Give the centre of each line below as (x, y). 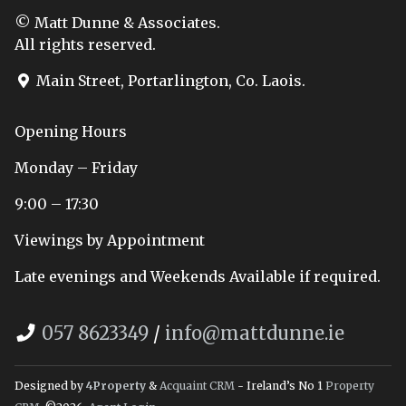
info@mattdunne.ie (255, 333)
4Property (116, 385)
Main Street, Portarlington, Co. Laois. (169, 80)
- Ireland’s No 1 (280, 385)
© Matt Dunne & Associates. (117, 22)
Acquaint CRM (197, 385)
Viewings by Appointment (110, 240)
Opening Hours (71, 131)
